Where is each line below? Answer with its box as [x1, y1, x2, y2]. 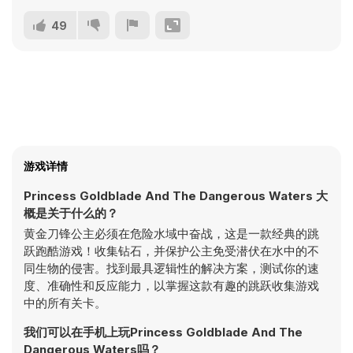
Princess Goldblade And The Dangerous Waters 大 [24, 188, 328, 203]
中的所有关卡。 [24, 295, 106, 310]
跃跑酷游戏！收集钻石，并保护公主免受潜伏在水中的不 [24, 243, 319, 258]
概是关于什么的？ [24, 206, 118, 221]
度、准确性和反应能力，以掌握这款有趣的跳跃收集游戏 [24, 278, 319, 293]
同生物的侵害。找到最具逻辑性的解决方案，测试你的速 [24, 261, 319, 276]
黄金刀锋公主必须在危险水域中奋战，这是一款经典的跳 [24, 226, 319, 241]
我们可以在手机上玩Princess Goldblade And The [24, 325, 303, 340]
